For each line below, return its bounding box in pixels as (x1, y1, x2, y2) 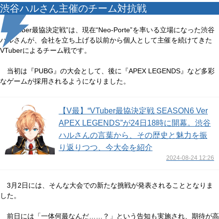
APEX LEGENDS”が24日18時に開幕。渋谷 (59, 119, 211, 127)
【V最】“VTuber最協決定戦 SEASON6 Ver (59, 107, 208, 115)
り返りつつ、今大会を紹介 (59, 143, 153, 152)
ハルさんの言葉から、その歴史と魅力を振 (59, 131, 207, 139)
